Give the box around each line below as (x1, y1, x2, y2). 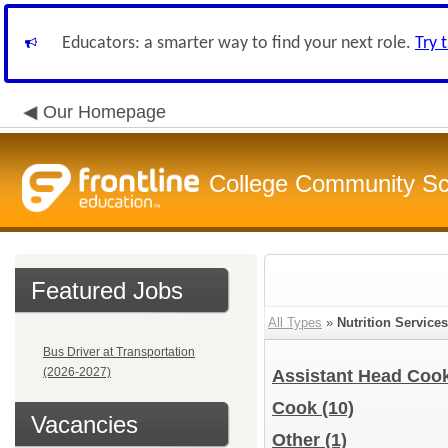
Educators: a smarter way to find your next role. (62, 34, 415, 53)
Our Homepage (43, 102, 166, 122)
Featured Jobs (31, 277, 183, 304)
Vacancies (31, 411, 138, 438)
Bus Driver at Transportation (43, 345, 195, 359)
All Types (268, 315, 322, 330)
